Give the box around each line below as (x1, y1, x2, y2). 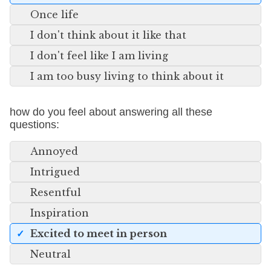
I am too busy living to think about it (30, 70, 224, 82)
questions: (10, 119, 59, 131)
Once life (30, 8, 79, 21)
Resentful (30, 186, 81, 198)
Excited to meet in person (30, 227, 167, 240)
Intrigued (30, 166, 80, 178)
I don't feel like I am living (30, 50, 168, 62)
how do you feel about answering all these (10, 106, 212, 118)
